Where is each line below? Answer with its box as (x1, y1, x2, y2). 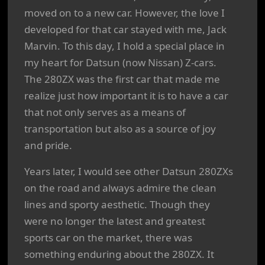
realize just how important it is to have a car (24, 89, 228, 102)
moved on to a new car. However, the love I (24, 6, 225, 20)
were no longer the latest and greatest (24, 214, 205, 228)
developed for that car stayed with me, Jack (24, 22, 227, 36)
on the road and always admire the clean (24, 181, 216, 195)
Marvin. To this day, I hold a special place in (24, 39, 225, 53)
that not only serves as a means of (24, 105, 186, 119)
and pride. (24, 138, 72, 152)
